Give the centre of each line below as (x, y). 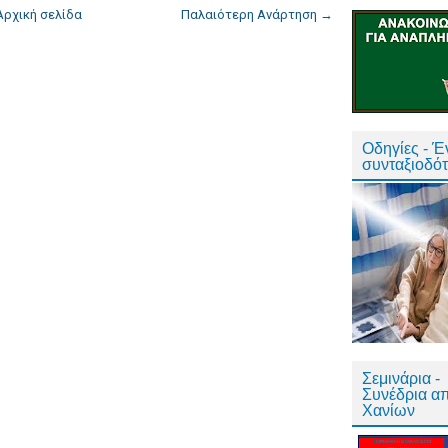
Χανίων (388, 410)
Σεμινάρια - (401, 378)
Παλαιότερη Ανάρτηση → (257, 14)
